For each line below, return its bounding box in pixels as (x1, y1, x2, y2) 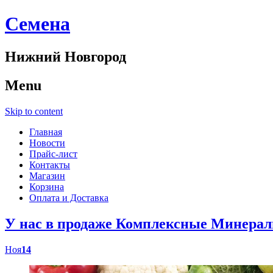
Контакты (29, 159, 70, 170)
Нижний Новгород (5, 48, 126, 65)
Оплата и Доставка (29, 192, 108, 203)
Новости (29, 137, 65, 148)
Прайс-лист (29, 148, 77, 159)
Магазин (29, 170, 65, 181)
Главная (29, 126, 62, 137)
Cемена (5, 13, 70, 35)
